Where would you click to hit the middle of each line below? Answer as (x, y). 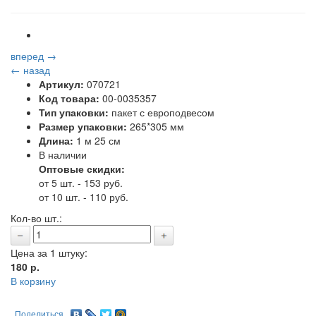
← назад (30, 70)
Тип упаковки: (74, 112)
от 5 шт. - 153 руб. (81, 183)
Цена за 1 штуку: (49, 253)
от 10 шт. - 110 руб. (84, 197)
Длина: (56, 140)
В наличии (63, 154)
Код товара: (69, 98)
